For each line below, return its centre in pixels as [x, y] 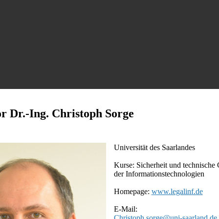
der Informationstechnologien [159, 174]
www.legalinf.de [177, 191]
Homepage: [132, 191]
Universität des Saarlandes [154, 147]
